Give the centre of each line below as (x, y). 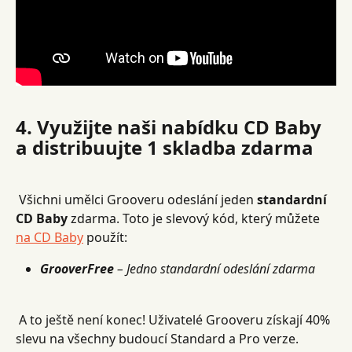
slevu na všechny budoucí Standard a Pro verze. (159, 338)
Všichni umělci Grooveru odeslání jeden (138, 200)
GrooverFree (77, 269)
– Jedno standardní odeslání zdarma (216, 269)
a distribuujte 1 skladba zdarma (165, 148)
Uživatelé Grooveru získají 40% (241, 319)
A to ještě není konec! (82, 319)
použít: (105, 238)
